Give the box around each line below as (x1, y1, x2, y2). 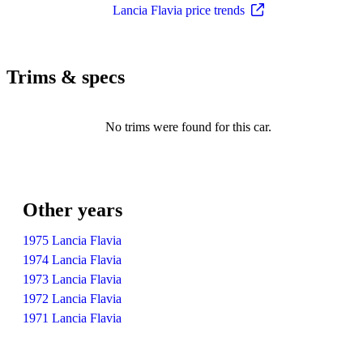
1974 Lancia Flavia (23, 252, 122, 267)
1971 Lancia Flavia (23, 310, 122, 325)
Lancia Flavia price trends (112, 2, 245, 17)
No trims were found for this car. (105, 119, 271, 134)
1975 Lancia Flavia (23, 233, 122, 247)
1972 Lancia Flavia (23, 291, 122, 305)
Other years (23, 199, 122, 220)
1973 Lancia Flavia (23, 271, 122, 286)
